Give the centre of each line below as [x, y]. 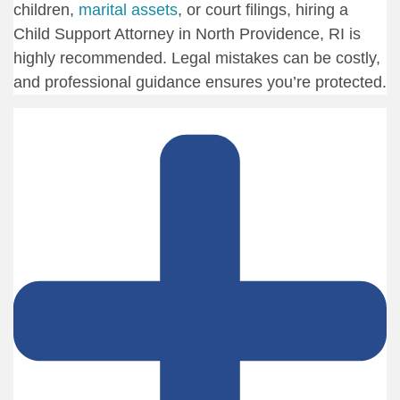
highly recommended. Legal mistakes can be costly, [197, 58]
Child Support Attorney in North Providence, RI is [187, 34]
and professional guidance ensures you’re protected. [200, 83]
